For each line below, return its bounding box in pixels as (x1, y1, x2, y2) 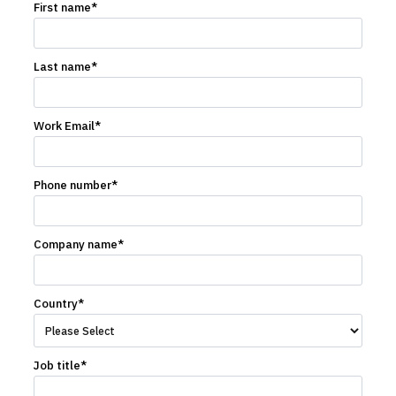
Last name (33, 58, 91, 75)
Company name (33, 236, 118, 253)
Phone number (33, 177, 111, 194)
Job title (33, 356, 80, 373)
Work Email (33, 118, 95, 134)
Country (33, 295, 78, 312)
